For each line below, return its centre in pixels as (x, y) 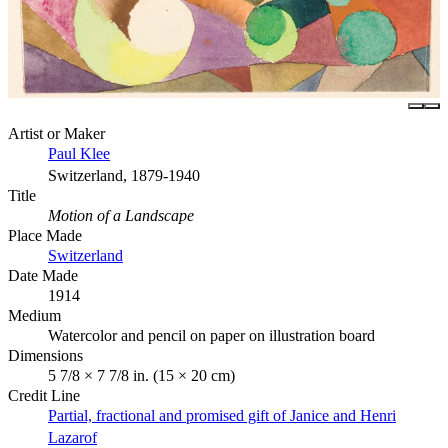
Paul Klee (79, 153)
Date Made (43, 275)
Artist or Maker (56, 133)
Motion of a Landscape (121, 215)
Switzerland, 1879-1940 (124, 175)
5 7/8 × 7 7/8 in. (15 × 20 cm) (141, 375)
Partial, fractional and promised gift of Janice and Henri (222, 415)
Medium (34, 315)
